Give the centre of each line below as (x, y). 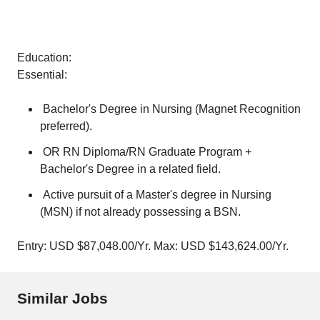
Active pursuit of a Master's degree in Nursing (156, 195)
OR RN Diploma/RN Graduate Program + (146, 152)
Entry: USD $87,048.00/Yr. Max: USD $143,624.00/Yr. (153, 246)
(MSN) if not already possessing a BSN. (140, 212)
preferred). (67, 126)
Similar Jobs (62, 298)
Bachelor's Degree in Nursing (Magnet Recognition (170, 109)
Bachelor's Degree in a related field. (132, 169)
